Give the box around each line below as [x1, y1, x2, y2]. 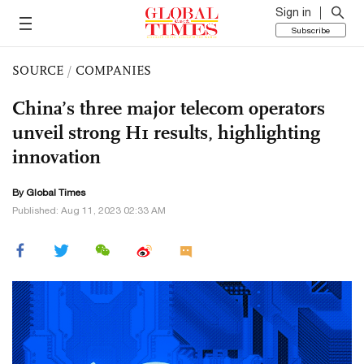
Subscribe [292, 25, 330, 35]
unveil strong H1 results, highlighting [12, 120, 320, 145]
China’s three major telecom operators [12, 96, 325, 120]
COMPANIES [76, 63, 151, 78]
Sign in [275, 6, 311, 19]
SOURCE [12, 63, 63, 78]
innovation [12, 145, 101, 169]
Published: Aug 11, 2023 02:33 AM [12, 205, 166, 216]
